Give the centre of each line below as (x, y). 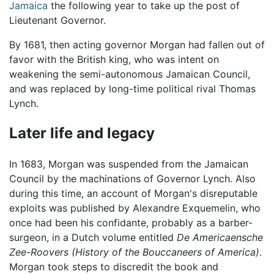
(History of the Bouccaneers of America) (165, 252)
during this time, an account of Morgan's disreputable (133, 194)
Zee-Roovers (39, 252)
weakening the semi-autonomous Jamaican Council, (130, 74)
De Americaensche (220, 238)
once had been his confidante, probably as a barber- (131, 223)
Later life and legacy (82, 133)
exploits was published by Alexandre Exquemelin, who (135, 208)
